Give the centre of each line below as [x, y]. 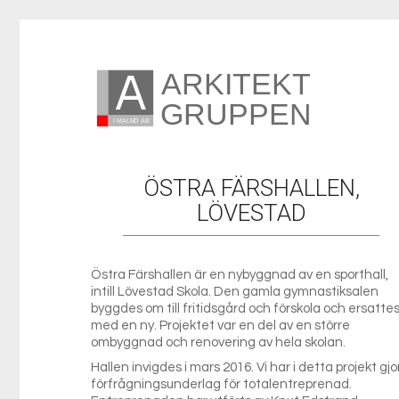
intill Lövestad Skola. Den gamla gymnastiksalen [236, 291]
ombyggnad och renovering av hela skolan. [218, 342]
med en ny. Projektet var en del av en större [220, 325]
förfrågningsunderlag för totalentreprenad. [221, 384]
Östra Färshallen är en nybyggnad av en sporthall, [240, 274]
